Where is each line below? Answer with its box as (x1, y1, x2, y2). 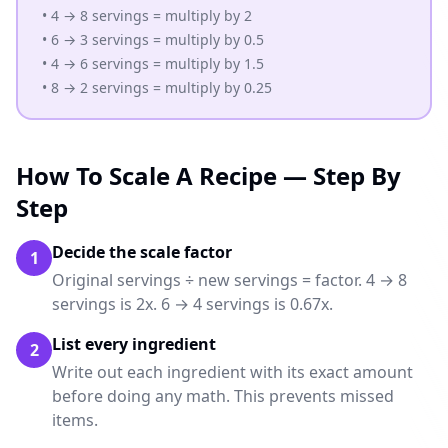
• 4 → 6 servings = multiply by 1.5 (42, 54, 264, 73)
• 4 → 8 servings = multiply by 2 (42, 6, 252, 25)
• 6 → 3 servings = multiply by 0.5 (42, 30, 264, 49)
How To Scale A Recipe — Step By (16, 159, 401, 192)
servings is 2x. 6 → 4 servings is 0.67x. (52, 293, 333, 315)
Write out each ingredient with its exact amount (52, 361, 413, 383)
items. (52, 409, 98, 431)
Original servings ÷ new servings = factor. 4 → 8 (52, 269, 407, 291)
